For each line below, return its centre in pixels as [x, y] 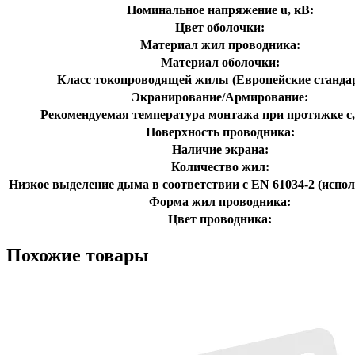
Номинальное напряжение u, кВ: [220, 10]
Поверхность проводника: [220, 132]
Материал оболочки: [220, 62]
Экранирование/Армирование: [220, 97]
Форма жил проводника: [220, 201]
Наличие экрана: [220, 149]
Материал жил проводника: [220, 44]
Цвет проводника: [220, 219]
